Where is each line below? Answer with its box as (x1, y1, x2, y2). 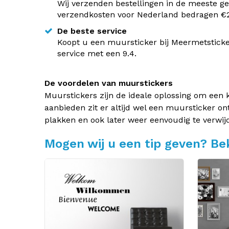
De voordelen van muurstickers (44, 78, 173, 88)
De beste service (57, 26, 127, 36)
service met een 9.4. (57, 49, 136, 58)
